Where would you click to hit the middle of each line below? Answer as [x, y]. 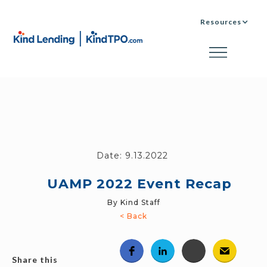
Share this [35, 259]
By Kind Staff [133, 202]
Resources [221, 22]
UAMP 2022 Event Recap [139, 184]
